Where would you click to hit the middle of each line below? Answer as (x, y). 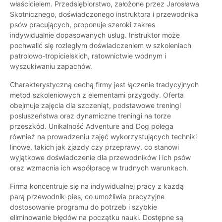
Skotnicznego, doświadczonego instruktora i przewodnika (104, 14)
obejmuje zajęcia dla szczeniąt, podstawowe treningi (95, 106)
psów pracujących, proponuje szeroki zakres (83, 25)
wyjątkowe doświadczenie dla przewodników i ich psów (100, 158)
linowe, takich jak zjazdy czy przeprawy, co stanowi (94, 147)
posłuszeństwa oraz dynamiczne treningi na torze (90, 116)
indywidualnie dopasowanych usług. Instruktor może (95, 35)
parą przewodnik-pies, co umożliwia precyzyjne (87, 197)
